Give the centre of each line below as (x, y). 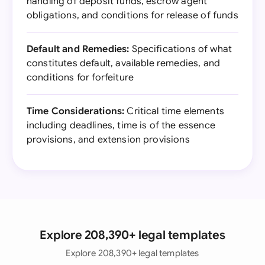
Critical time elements (174, 111)
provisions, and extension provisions (108, 140)
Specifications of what (181, 49)
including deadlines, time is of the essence (121, 125)
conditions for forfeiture (80, 77)
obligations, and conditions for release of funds (132, 15)
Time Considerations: (76, 111)
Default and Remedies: (78, 49)
